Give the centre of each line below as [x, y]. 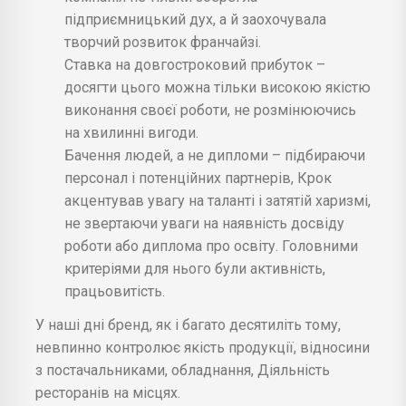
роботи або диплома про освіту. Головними [211, 246]
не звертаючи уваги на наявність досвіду [204, 224]
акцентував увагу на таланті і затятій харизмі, [217, 201]
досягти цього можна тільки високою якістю [217, 88]
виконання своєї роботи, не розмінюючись [210, 111]
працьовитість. [115, 292]
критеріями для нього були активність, [195, 269]
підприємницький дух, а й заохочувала [195, 20]
